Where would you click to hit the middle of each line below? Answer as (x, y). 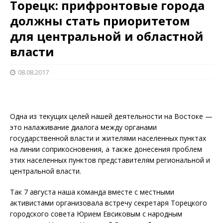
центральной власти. (46, 171)
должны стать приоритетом (100, 20)
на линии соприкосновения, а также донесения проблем (106, 149)
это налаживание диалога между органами (83, 127)
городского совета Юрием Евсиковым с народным (96, 214)
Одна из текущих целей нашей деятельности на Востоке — (111, 116)
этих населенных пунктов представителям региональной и (110, 160)
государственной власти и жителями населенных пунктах (108, 138)
